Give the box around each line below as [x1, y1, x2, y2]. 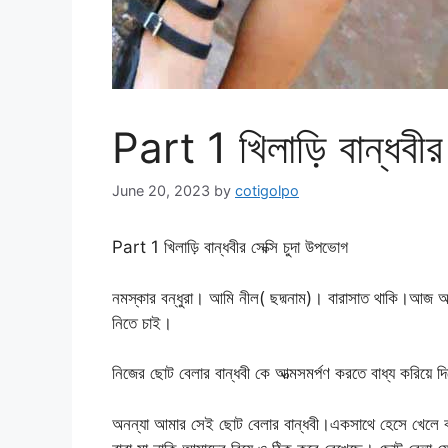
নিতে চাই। [112, 312, 172, 333]
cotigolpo [235, 182, 299, 200]
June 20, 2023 [112, 182, 210, 200]
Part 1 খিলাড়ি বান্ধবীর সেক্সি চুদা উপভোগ [112, 237, 348, 258]
